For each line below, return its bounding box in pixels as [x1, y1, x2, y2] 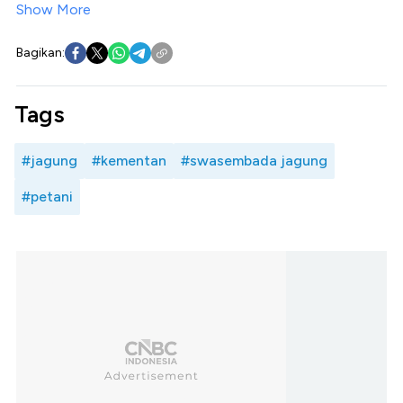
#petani [22, 187, 73, 205]
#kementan [92, 151, 166, 169]
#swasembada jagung [181, 151, 327, 169]
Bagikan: [16, 44, 65, 60]
